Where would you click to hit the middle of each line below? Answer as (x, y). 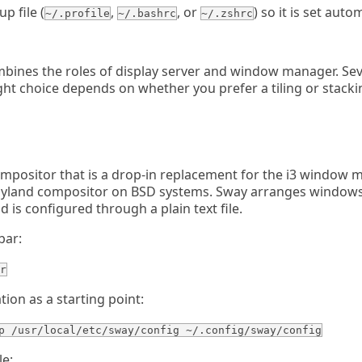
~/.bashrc (147, 13)
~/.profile (78, 13)
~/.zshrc (227, 13)
